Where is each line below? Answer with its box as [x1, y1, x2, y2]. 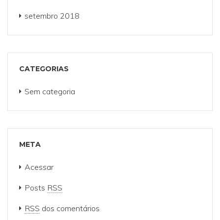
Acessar [25, 162, 54, 172]
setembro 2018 [25, 11, 80, 21]
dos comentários [40, 203, 100, 213]
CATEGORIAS [19, 64, 69, 73]
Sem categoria [25, 86, 75, 96]
